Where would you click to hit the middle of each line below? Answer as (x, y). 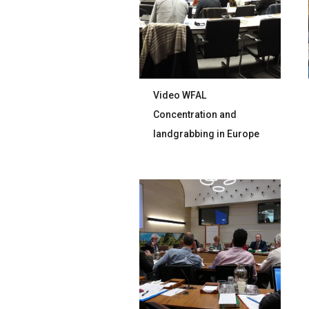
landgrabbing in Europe (207, 134)
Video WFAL (180, 95)
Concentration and (195, 114)
